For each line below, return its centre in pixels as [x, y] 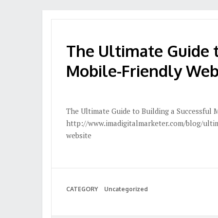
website [79, 135]
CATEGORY [82, 189]
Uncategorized [126, 189]
